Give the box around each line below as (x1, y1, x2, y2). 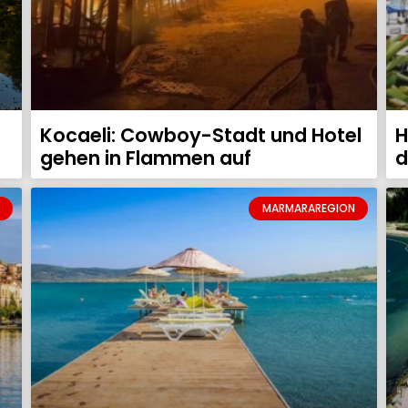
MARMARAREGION (261, 199, 355, 216)
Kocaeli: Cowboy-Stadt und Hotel (40, 121, 362, 148)
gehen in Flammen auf (40, 144, 251, 171)
